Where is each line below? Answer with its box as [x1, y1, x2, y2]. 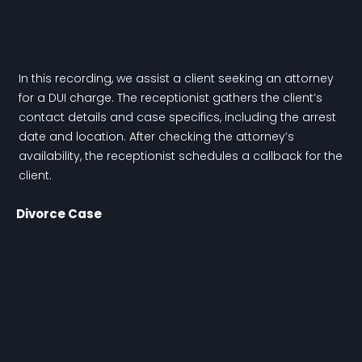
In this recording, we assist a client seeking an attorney [18, 70, 334, 87]
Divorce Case [16, 205, 102, 223]
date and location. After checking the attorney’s [18, 128, 294, 145]
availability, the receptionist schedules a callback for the [18, 148, 343, 165]
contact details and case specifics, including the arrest [18, 109, 336, 126]
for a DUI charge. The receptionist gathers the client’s [18, 90, 322, 107]
